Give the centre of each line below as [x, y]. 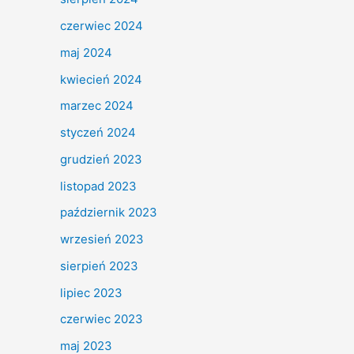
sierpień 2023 [99, 265]
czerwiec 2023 [102, 319]
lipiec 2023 [91, 292]
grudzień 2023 [101, 159]
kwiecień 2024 [101, 79]
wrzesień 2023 [102, 239]
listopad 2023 [98, 186]
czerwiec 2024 [102, 26]
